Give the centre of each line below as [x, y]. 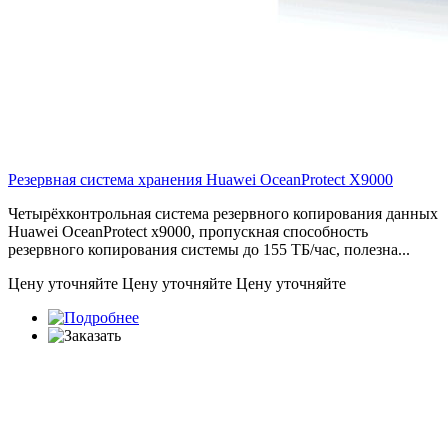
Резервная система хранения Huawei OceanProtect [178, 179]
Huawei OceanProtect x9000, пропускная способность [188, 231]
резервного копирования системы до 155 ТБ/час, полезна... [209, 249]
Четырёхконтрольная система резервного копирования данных [223, 213]
